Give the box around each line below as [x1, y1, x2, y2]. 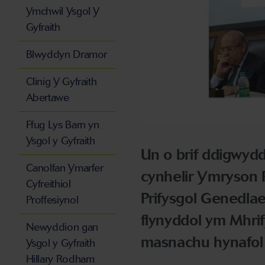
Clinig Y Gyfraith [25, 75, 97, 89]
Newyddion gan [25, 221, 98, 234]
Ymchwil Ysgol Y [25, 5, 100, 18]
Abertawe [25, 91, 69, 105]
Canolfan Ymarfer [25, 161, 104, 175]
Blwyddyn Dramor [25, 48, 108, 62]
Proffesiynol [25, 193, 79, 207]
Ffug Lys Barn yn [25, 118, 99, 132]
